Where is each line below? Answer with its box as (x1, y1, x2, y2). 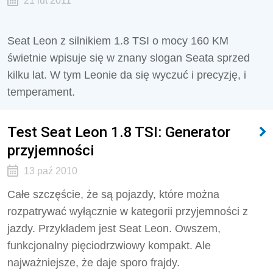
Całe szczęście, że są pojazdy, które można (7, 188, 219, 200)
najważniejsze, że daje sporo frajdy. (7, 257, 180, 269)
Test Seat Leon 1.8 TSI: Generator (7, 123, 230, 141)
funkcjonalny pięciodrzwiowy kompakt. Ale (7, 239, 211, 252)
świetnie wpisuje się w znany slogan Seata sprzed (7, 52, 250, 64)
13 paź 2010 (23, 166, 77, 176)
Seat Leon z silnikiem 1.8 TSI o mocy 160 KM (7, 35, 229, 47)
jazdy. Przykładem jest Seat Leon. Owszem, (7, 222, 221, 235)
